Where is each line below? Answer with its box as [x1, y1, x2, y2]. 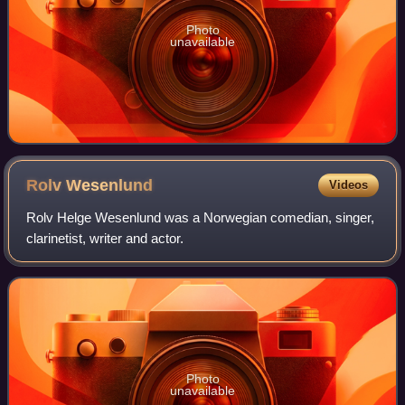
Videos [328, 177, 368, 192]
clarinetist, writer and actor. [26, 230, 184, 246]
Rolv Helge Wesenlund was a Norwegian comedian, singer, [26, 209, 375, 225]
